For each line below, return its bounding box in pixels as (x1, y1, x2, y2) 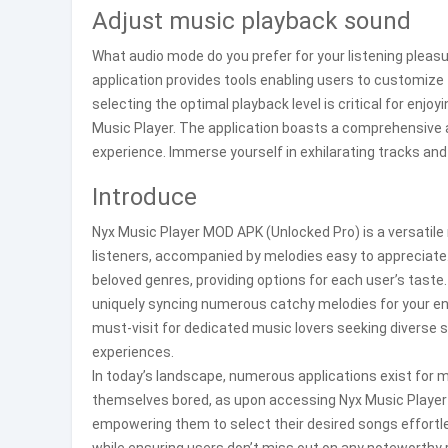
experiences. (92, 344, 174, 360)
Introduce (92, 183, 197, 211)
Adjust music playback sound (92, 7, 411, 35)
